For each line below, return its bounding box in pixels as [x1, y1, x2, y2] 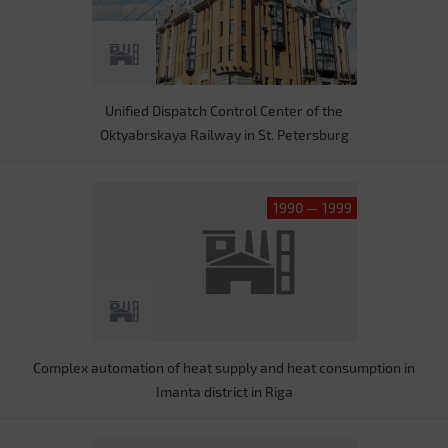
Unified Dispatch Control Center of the [105, 102, 343, 119]
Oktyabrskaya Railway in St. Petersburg [99, 126, 349, 143]
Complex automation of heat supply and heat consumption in [33, 359, 415, 376]
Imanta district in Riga [155, 383, 293, 400]
